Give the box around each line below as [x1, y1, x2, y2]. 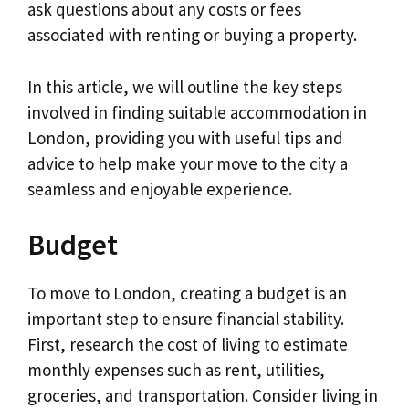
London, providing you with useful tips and [27, 126, 343, 149]
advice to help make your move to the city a [27, 152, 348, 174]
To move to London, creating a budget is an [27, 282, 347, 305]
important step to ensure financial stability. [27, 308, 344, 330]
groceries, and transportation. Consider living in [27, 384, 378, 407]
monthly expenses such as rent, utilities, [27, 359, 325, 382]
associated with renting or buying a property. [27, 24, 357, 47]
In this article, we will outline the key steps [27, 75, 342, 98]
